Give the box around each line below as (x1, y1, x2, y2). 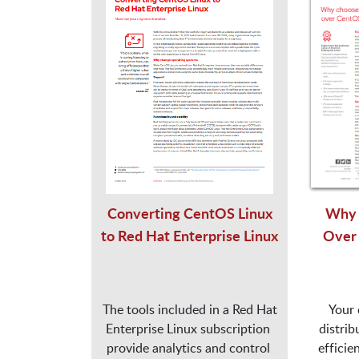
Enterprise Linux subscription (106, 319, 271, 337)
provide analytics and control (106, 338, 270, 357)
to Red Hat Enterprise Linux (101, 224, 279, 245)
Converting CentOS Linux (107, 202, 272, 223)
